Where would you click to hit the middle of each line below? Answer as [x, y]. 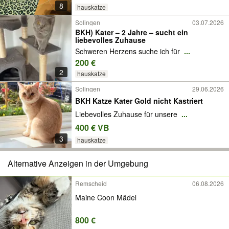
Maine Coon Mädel [106, 197]
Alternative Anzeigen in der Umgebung [78, 163]
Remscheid [91, 183]
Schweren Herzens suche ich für [129, 51]
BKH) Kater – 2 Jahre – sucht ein [132, 32]
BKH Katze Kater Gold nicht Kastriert [139, 100]
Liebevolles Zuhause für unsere [127, 114]
